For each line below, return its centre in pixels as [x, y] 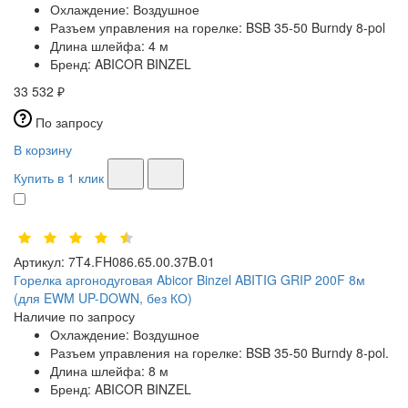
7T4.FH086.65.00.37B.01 [142, 262]
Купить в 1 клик [59, 178]
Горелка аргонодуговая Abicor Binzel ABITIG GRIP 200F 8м [189, 280]
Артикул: [39, 262]
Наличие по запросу [74, 316]
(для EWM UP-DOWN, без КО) [103, 298]
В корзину [43, 150]
